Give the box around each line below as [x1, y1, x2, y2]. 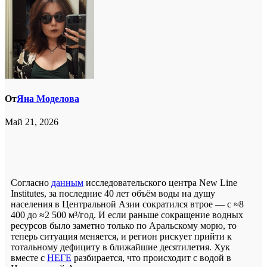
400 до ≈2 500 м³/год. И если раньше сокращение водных [11, 210, 243, 221]
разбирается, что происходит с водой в [72, 253, 231, 263]
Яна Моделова [17, 94, 79, 104]
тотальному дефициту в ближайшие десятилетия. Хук [11, 242, 230, 253]
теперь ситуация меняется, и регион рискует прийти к [11, 231, 232, 242]
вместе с [11, 253, 47, 263]
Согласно [11, 178, 51, 188]
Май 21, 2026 [5, 117, 58, 128]
